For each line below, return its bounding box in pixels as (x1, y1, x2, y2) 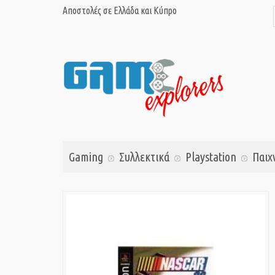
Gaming (69, 150, 103, 165)
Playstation (185, 150, 236, 165)
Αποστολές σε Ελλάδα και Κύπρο (63, 5, 177, 16)
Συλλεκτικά (119, 150, 169, 165)
